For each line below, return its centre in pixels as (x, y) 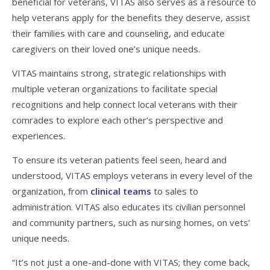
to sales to (175, 191)
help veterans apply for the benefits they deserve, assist (131, 18)
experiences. (39, 136)
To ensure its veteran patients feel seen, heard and (119, 160)
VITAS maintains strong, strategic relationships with (119, 73)
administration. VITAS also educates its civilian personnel (129, 207)
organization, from (51, 191)
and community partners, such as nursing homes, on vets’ (131, 223)
